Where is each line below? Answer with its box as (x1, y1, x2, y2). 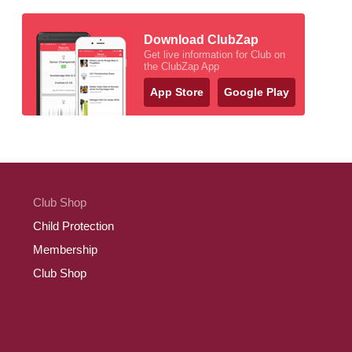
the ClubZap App (144, 60, 219, 72)
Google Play (224, 86, 289, 98)
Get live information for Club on (144, 49, 285, 60)
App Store (150, 86, 203, 98)
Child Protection (33, 219, 114, 233)
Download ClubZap (144, 33, 258, 46)
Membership (33, 243, 97, 256)
